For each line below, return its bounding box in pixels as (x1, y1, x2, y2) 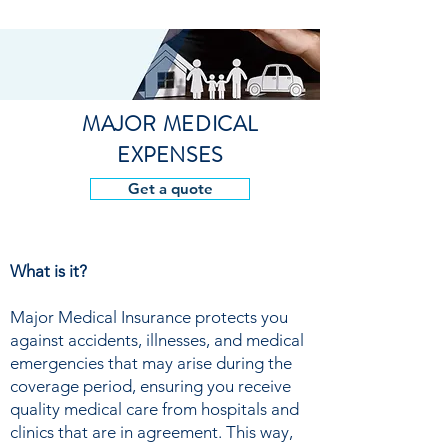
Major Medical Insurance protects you (10, 307, 288, 327)
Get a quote (127, 179, 213, 198)
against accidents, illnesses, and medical (10, 330, 304, 350)
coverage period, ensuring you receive (10, 376, 291, 396)
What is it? (10, 261, 87, 281)
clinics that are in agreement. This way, (10, 422, 293, 442)
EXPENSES (116, 140, 224, 170)
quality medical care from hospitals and (10, 399, 299, 419)
